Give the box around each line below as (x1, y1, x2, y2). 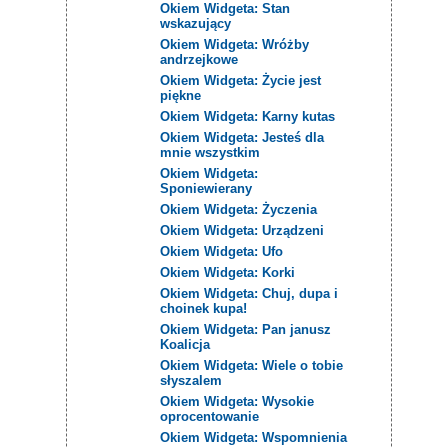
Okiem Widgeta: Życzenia (160, 201, 318, 217)
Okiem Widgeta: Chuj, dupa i (160, 285, 339, 301)
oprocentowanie (160, 408, 260, 424)
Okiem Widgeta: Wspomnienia (160, 429, 348, 445)
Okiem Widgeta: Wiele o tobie (160, 357, 344, 373)
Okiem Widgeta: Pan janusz (160, 321, 332, 337)
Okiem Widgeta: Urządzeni (160, 222, 325, 238)
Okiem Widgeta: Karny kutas (160, 108, 336, 124)
